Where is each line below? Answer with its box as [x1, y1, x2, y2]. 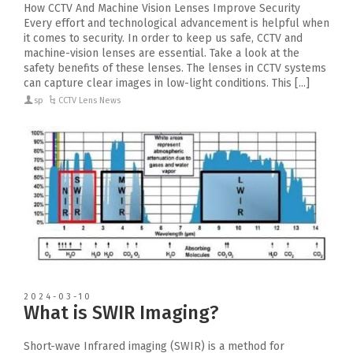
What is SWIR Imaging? [24, 302, 219, 325]
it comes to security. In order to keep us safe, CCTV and [24, 31, 303, 45]
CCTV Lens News [58, 95, 121, 106]
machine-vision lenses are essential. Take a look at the [24, 46, 299, 60]
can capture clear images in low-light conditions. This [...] [24, 76, 310, 90]
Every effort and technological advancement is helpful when [24, 16, 329, 30]
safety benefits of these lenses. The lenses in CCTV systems [24, 61, 326, 75]
